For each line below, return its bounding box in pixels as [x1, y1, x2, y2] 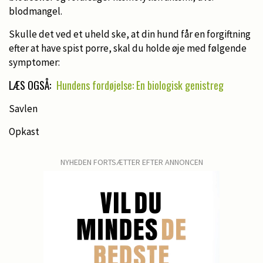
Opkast [9, 124, 39, 138]
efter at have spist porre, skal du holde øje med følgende [9, 41, 247, 55]
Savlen [9, 102, 38, 115]
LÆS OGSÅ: [9, 77, 53, 93]
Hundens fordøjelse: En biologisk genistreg [56, 77, 224, 93]
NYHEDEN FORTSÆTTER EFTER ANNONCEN [60, 156, 203, 167]
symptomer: [9, 55, 60, 69]
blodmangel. [9, 4, 62, 18]
